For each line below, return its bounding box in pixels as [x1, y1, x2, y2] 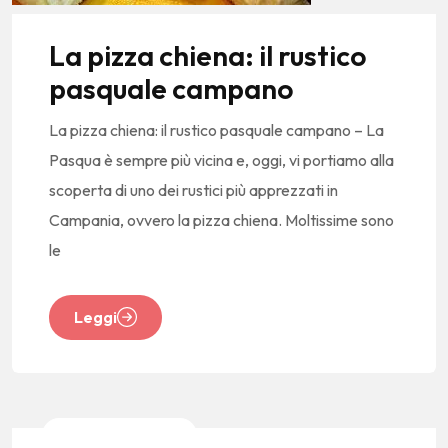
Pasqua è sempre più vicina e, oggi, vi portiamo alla [49, 149, 394, 170]
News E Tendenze [58, 424, 181, 445]
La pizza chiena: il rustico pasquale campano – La [49, 119, 384, 140]
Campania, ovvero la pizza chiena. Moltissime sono [49, 209, 394, 230]
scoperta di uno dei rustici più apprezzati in [49, 179, 338, 200]
